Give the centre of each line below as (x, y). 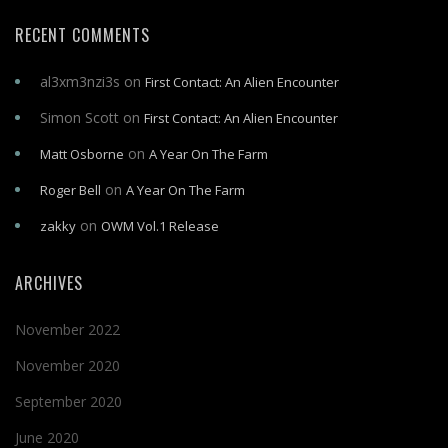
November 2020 (67, 365)
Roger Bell (70, 190)
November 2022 (67, 329)
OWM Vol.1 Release (160, 226)
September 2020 (68, 401)
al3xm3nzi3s (80, 81)
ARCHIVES (49, 283)
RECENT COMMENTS (82, 35)
